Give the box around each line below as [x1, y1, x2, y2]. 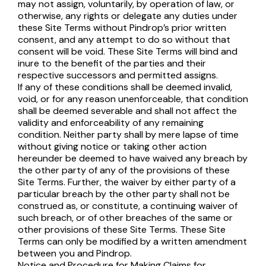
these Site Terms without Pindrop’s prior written [18, 21, 226, 34]
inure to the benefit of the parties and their [18, 57, 206, 69]
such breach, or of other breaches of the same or [18, 211, 233, 224]
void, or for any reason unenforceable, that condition [18, 93, 248, 105]
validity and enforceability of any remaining [18, 116, 204, 129]
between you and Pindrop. [18, 247, 132, 259]
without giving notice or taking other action [18, 140, 207, 153]
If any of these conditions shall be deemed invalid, [18, 81, 232, 93]
